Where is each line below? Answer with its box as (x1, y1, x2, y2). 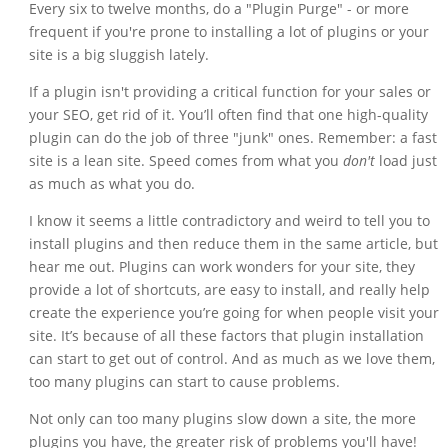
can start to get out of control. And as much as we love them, (28, 349, 435, 369)
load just (374, 151, 437, 171)
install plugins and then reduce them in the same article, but (28, 234, 438, 254)
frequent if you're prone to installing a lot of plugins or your (28, 22, 429, 42)
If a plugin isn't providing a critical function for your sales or (28, 82, 431, 102)
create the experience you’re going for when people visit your (28, 303, 439, 323)
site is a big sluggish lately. (28, 45, 209, 65)
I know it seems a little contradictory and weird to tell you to (28, 211, 430, 231)
